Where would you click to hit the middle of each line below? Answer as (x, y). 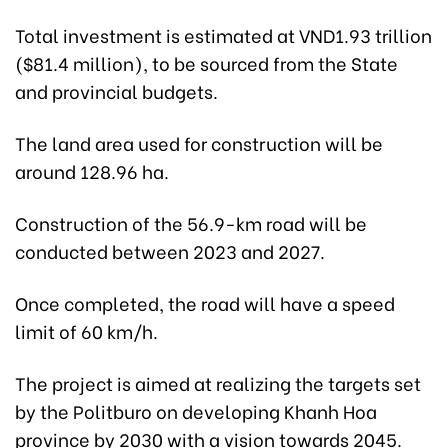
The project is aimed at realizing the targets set (218, 383)
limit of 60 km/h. (86, 331)
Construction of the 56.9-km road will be (191, 223)
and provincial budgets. (116, 91)
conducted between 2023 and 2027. (170, 251)
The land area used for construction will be (199, 143)
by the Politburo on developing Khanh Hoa (196, 411)
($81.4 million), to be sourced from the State (206, 63)
